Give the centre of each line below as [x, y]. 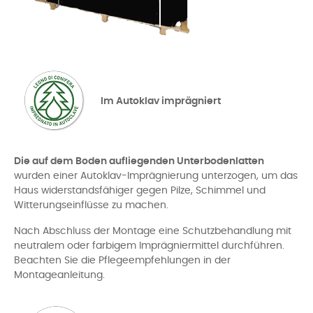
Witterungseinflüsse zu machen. [91, 205]
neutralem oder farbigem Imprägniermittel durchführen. [149, 246]
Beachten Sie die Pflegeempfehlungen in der [122, 261]
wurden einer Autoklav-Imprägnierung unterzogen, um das [156, 176]
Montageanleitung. [59, 275]
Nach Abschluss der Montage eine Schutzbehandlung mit [153, 231]
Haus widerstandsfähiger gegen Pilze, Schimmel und [140, 191]
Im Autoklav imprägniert [161, 101]
